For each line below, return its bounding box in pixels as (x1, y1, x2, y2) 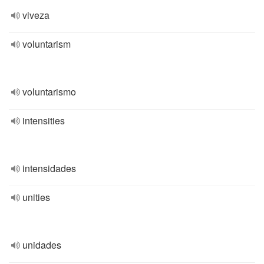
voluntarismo (22, 85, 76, 98)
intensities (22, 114, 65, 127)
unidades (22, 238, 61, 252)
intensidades (22, 161, 76, 175)
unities (22, 190, 50, 204)
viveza (22, 8, 49, 22)
